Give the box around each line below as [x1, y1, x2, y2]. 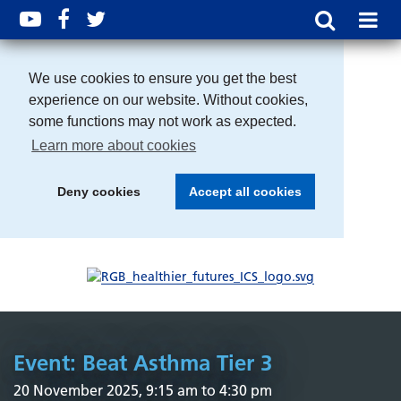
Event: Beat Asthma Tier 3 [13, 349, 272, 376]
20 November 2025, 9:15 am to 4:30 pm [13, 380, 272, 399]
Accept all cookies [188, 184, 302, 200]
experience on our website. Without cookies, [29, 92, 308, 107]
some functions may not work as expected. [29, 114, 296, 129]
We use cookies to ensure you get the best [29, 71, 296, 86]
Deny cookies [56, 184, 141, 200]
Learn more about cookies [31, 138, 197, 154]
